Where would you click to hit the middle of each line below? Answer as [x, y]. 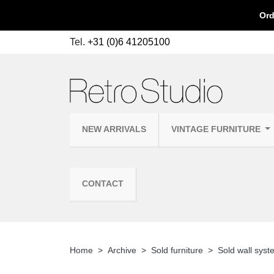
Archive [122, 250]
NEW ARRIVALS [114, 129]
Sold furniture [177, 250]
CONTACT [103, 183]
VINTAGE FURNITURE [217, 129]
